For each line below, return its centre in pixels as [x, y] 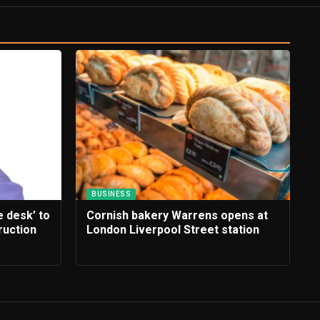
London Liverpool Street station [173, 230]
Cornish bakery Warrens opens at [177, 216]
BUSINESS [111, 194]
